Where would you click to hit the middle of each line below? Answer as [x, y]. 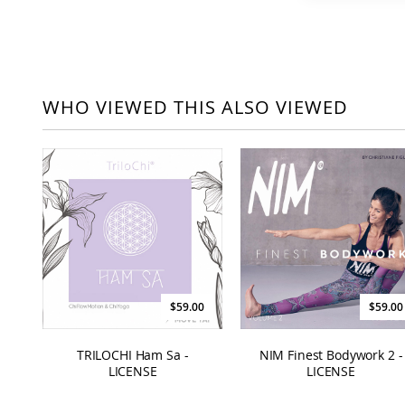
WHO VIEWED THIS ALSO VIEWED [195, 108]
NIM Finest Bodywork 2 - [331, 354]
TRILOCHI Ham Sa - [132, 354]
